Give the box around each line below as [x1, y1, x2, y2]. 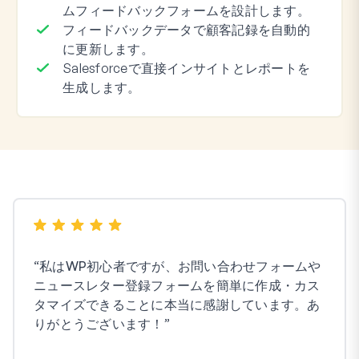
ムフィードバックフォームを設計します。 [63, 2, 310, 18]
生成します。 [63, 79, 141, 95]
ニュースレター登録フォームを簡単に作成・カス [34, 276, 321, 293]
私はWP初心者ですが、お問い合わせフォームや [39, 257, 321, 274]
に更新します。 [63, 40, 154, 57]
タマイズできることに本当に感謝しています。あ [34, 296, 321, 313]
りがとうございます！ [34, 315, 164, 332]
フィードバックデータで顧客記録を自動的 [63, 21, 310, 38]
